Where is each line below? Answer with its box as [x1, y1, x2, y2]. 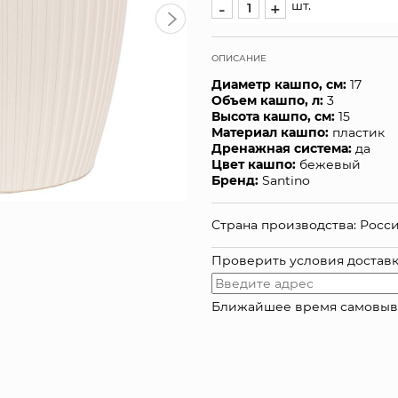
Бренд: [211, 171, 259, 188]
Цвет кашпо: [211, 155, 296, 172]
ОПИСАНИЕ [211, 52, 267, 64]
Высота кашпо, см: [211, 107, 335, 124]
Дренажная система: [211, 139, 352, 156]
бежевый [296, 155, 361, 172]
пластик [329, 123, 385, 140]
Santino [259, 171, 310, 188]
